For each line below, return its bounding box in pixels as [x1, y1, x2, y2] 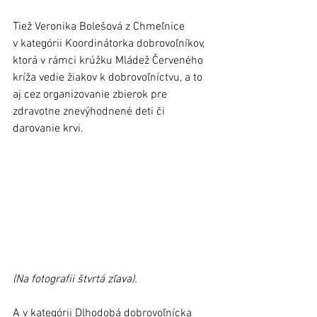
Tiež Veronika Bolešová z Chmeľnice [13, 20, 188, 35]
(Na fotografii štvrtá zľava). [13, 272, 137, 287]
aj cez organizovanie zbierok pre [13, 88, 170, 103]
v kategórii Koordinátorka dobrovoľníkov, [13, 37, 207, 52]
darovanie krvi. [13, 122, 86, 137]
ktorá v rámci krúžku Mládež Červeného [13, 54, 206, 69]
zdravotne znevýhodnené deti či [13, 105, 168, 120]
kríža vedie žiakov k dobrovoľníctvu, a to [13, 71, 205, 86]
